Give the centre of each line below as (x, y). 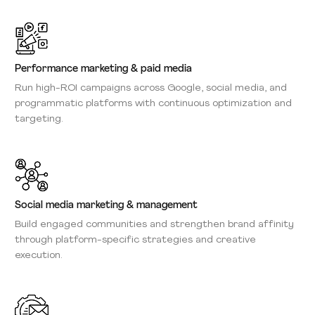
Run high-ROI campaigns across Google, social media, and (151, 88)
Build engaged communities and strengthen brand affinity (154, 225)
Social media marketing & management (106, 206)
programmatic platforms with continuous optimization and (153, 104)
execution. (39, 256)
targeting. (39, 119)
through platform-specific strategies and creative (135, 240)
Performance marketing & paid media (103, 69)
